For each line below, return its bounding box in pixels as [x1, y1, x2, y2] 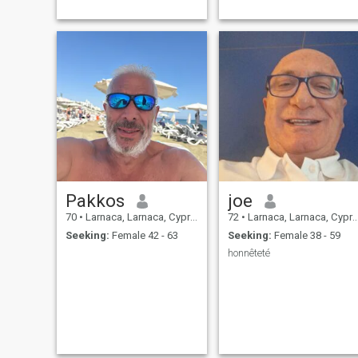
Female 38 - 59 [271, 229, 340, 241]
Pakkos [65, 190, 125, 212]
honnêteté [227, 247, 270, 260]
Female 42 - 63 [109, 229, 178, 241]
